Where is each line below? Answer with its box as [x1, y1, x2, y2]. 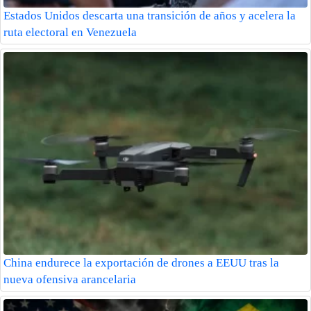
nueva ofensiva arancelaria [3, 273, 136, 287]
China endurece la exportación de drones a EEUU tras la [3, 256, 279, 270]
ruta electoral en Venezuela [3, 26, 137, 40]
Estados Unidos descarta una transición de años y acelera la [3, 9, 296, 23]
